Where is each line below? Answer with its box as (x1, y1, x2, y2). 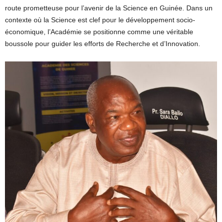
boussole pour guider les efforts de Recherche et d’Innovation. (5, 39, 200, 48)
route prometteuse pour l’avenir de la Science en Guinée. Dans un (5, 3, 213, 12)
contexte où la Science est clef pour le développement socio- (5, 15, 195, 24)
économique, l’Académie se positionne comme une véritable (5, 27, 193, 36)
